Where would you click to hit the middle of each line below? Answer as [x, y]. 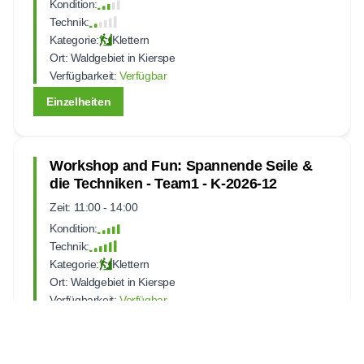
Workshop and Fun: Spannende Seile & [181, 165]
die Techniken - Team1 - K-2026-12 [164, 183]
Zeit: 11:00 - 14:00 [94, 207]
